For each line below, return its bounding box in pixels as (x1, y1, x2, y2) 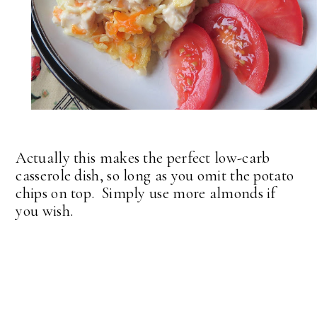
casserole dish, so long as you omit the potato (16, 166, 294, 185)
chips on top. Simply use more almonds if (16, 183, 276, 202)
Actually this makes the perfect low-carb (16, 148, 270, 167)
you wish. (16, 201, 74, 220)
